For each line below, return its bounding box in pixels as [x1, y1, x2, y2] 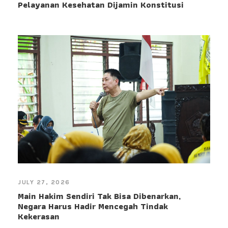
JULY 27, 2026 [18, 178, 70, 186]
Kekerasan [18, 209, 60, 223]
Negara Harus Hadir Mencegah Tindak [18, 198, 168, 213]
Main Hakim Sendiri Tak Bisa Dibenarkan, [18, 188, 181, 203]
